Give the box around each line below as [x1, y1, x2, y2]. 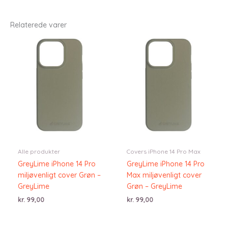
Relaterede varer [10, 20, 67, 30]
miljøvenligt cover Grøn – [18, 170, 101, 180]
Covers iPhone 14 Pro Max [127, 147, 201, 155]
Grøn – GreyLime [127, 181, 182, 191]
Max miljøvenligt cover [127, 170, 202, 180]
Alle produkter [18, 147, 60, 155]
